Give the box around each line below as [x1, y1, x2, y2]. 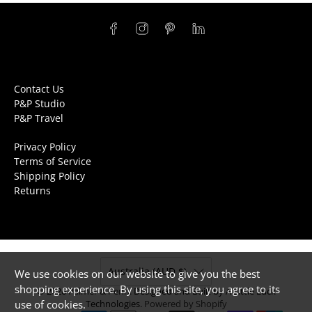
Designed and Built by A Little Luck [133, 286, 276, 298]
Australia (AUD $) [108, 265, 187, 279]
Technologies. [85, 298, 142, 311]
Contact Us [14, 82, 64, 96]
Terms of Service [14, 155, 91, 169]
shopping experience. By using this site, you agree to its [15, 282, 281, 296]
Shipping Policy [14, 169, 85, 183]
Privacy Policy [14, 140, 76, 154]
